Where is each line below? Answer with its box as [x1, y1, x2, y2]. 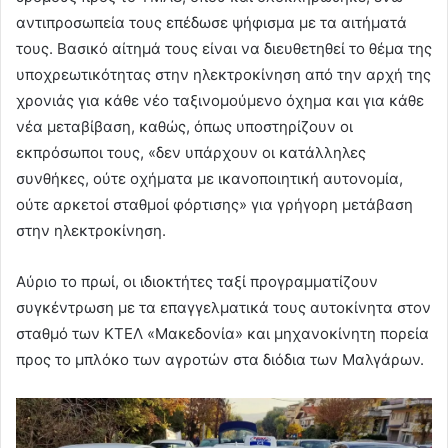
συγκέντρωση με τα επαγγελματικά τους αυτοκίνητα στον [16, 297, 431, 317]
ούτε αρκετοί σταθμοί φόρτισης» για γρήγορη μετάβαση [16, 194, 413, 214]
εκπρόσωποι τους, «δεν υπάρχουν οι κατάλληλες [16, 142, 366, 162]
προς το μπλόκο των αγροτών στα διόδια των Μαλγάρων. [16, 349, 424, 369]
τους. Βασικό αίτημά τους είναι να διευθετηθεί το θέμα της [16, 38, 432, 58]
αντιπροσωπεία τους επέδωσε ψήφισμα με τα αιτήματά [16, 12, 407, 32]
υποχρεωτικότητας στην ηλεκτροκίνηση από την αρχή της [16, 64, 431, 84]
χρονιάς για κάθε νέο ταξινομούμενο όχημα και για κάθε [16, 90, 424, 110]
